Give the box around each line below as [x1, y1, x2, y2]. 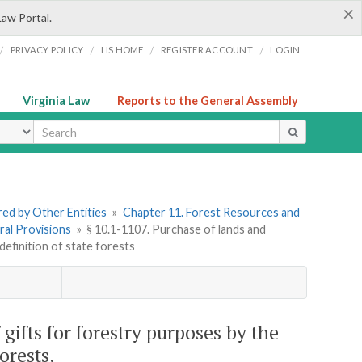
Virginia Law [23, 94, 90, 107]
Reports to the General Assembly [117, 94, 298, 107]
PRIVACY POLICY [10, 44, 84, 55]
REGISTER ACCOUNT [160, 44, 253, 55]
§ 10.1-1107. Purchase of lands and [86, 222, 267, 237]
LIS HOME [100, 44, 144, 55]
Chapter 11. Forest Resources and [122, 205, 300, 220]
